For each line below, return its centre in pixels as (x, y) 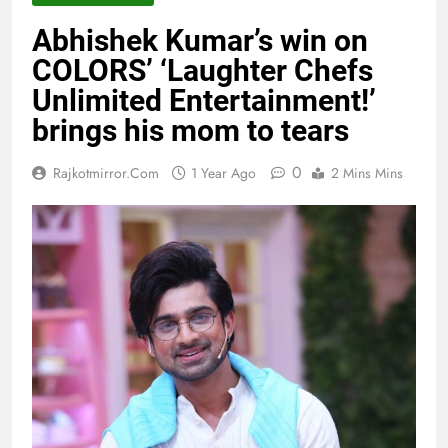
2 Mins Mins (367, 173)
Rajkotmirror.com (106, 173)
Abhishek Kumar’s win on (200, 41)
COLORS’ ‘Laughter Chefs (202, 71)
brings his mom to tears (190, 131)
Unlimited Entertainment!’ (204, 101)
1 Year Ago (223, 173)
